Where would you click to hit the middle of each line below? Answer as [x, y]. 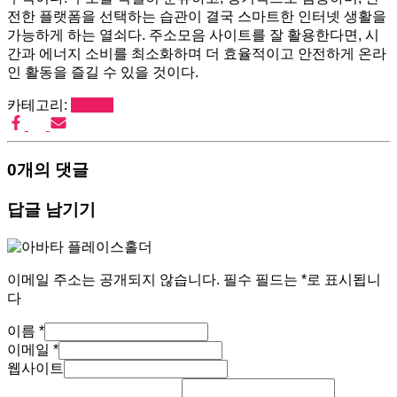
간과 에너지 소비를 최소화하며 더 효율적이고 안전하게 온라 [197, 53]
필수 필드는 [262, 279]
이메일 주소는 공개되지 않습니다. [113, 279]
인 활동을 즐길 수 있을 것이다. [103, 72]
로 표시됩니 [344, 279]
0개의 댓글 [48, 170]
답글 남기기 [51, 210]
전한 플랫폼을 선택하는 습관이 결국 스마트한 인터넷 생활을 [197, 16]
